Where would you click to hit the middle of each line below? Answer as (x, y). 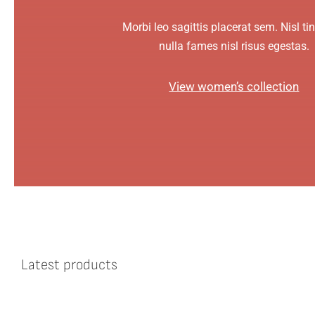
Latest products (69, 265)
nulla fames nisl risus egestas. (234, 46)
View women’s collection (234, 87)
